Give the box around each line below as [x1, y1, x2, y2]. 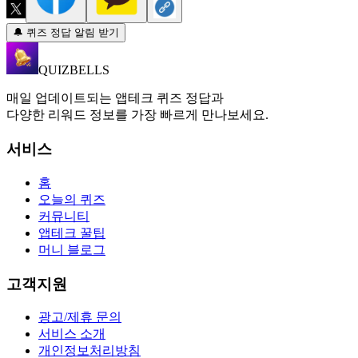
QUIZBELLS [38, 63, 109, 78]
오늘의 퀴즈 [38, 192, 105, 206]
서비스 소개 [38, 327, 105, 341]
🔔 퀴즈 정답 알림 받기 [13, 26, 119, 39]
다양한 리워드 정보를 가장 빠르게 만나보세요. [6, 108, 268, 122]
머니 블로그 [38, 242, 105, 257]
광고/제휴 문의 [38, 310, 121, 324]
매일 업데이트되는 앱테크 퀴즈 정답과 [6, 91, 224, 105]
